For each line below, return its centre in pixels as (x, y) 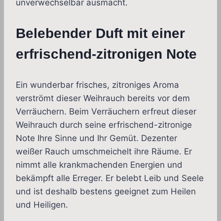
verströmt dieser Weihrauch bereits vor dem (103, 98)
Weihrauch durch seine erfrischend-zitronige (104, 125)
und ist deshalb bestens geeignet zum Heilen (106, 192)
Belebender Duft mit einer (100, 34)
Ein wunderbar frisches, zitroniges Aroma (97, 85)
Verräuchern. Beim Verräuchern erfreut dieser (106, 112)
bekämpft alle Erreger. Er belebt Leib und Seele (110, 178)
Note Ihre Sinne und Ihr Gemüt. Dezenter (96, 138)
